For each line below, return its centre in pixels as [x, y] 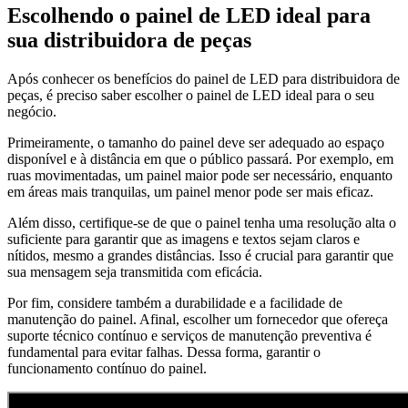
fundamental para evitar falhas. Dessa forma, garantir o [164, 352]
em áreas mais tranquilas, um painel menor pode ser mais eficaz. [190, 191]
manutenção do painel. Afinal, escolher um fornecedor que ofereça [198, 319]
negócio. [32, 111]
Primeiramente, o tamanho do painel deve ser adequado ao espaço [196, 142]
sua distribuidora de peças [129, 40]
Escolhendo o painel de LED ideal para [189, 15]
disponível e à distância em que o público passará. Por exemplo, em [200, 158]
